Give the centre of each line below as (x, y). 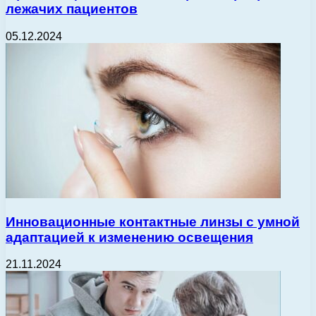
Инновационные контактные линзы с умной (153, 221)
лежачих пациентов (72, 9)
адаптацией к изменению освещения (129, 237)
